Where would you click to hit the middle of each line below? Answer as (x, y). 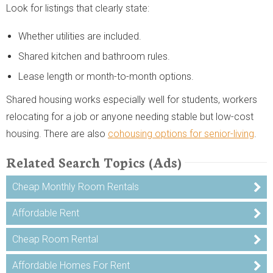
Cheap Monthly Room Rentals (76, 186)
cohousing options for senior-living (181, 133)
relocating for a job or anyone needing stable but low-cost (130, 116)
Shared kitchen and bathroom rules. (94, 56)
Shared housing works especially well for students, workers (132, 99)
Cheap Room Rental (55, 239)
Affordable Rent (46, 213)
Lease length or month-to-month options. (106, 76)
